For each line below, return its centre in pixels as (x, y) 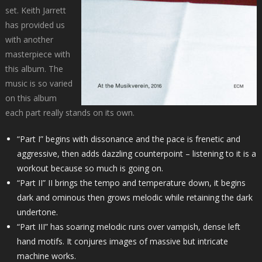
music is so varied (39, 84)
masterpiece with (37, 54)
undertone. (37, 212)
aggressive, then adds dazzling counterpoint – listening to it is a (136, 154)
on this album (31, 98)
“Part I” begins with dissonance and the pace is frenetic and (128, 139)
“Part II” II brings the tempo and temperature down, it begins (131, 183)
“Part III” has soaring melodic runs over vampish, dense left (128, 227)
